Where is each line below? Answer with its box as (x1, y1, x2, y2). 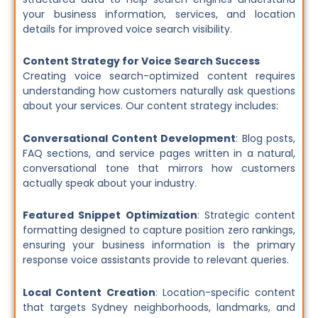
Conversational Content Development (23, 131, 236, 146)
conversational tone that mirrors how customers (23, 160, 295, 175)
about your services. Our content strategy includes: (23, 99, 278, 114)
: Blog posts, (236, 131, 295, 146)
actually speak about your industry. (23, 175, 197, 190)
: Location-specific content (155, 285, 295, 300)
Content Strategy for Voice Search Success (23, 54, 260, 69)
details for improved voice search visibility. (23, 21, 232, 36)
